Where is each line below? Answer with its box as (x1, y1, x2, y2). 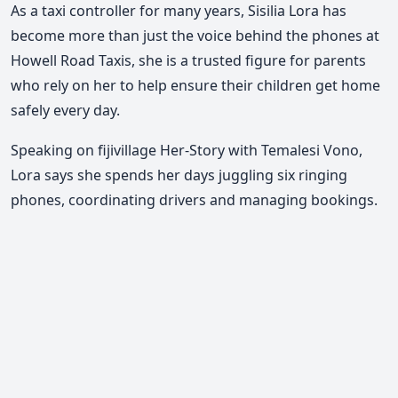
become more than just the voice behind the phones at (11, 25, 379, 45)
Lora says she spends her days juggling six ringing (11, 165, 347, 186)
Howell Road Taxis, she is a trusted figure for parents (11, 50, 366, 70)
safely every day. (11, 99, 120, 120)
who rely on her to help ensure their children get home (11, 75, 380, 95)
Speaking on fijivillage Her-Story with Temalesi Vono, (11, 140, 362, 161)
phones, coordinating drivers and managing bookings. (11, 190, 378, 211)
